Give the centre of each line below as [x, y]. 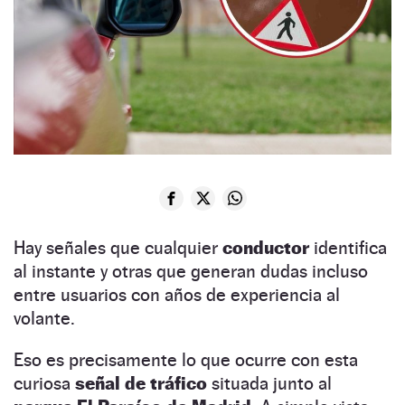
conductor [266, 247]
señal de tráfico [141, 383]
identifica [348, 247]
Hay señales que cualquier [118, 247]
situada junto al [269, 383]
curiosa [44, 383]
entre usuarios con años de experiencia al [177, 294]
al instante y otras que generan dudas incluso [191, 271]
